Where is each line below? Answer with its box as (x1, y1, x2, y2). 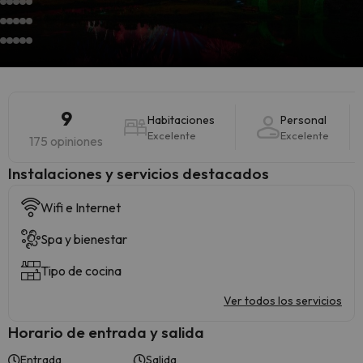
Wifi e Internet (41, 199, 121, 216)
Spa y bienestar (41, 231, 127, 247)
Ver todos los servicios (224, 293, 342, 308)
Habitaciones (147, 113, 215, 127)
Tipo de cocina (41, 263, 122, 279)
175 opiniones (29, 133, 103, 149)
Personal (280, 113, 327, 127)
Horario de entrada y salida (8, 322, 204, 342)
